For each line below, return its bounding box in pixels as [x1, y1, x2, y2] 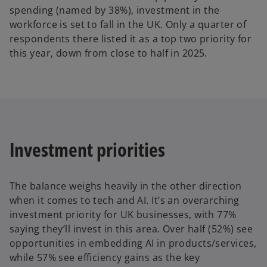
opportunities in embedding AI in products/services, [10, 236, 257, 250]
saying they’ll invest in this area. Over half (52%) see [10, 222, 253, 235]
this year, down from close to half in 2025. [10, 46, 210, 60]
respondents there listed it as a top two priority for [10, 32, 252, 46]
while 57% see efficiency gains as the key [10, 250, 200, 264]
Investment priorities [10, 136, 165, 163]
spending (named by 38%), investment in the [10, 4, 220, 17]
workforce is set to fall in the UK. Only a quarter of [10, 18, 247, 32]
